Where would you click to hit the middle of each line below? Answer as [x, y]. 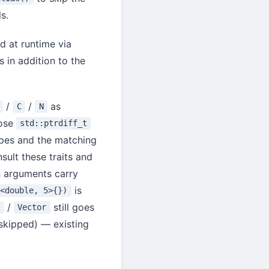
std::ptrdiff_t [53, 123]
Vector [32, 207]
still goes [72, 207]
